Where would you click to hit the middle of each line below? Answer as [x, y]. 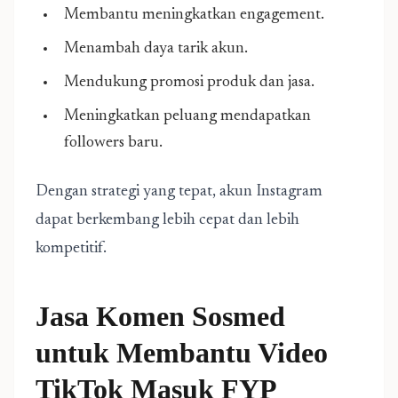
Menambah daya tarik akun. [156, 49]
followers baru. [113, 143]
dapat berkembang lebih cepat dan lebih [167, 220]
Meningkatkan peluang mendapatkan [187, 116]
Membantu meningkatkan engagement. [194, 15]
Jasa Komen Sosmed [160, 316]
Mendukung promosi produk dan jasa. [189, 83]
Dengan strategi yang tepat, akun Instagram [179, 192]
